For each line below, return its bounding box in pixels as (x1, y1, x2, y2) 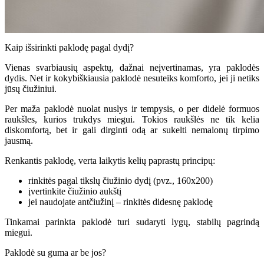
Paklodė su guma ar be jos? (5, 247, 106, 258)
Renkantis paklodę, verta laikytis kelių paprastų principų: (5, 155, 215, 166)
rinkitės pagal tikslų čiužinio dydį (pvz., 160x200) (28, 175, 213, 186)
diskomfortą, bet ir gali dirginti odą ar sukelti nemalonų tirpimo (5, 124, 259, 135)
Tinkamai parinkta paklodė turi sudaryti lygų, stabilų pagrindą (5, 216, 259, 227)
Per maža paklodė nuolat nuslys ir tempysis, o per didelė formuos (5, 103, 259, 114)
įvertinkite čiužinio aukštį (28, 186, 121, 196)
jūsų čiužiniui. (5, 83, 57, 94)
